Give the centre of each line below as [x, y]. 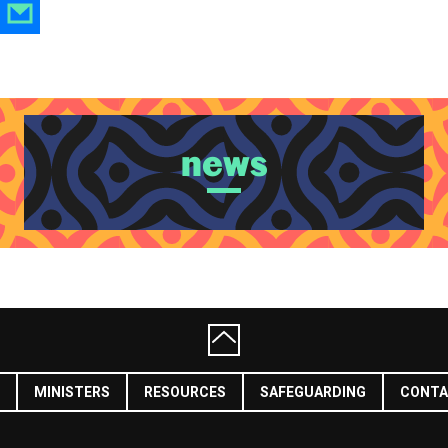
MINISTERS [71, 393]
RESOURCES [184, 393]
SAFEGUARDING [312, 393]
